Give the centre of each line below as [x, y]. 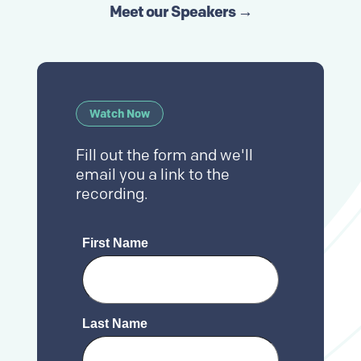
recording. [112, 194]
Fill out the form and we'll [164, 155]
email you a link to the [153, 174]
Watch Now [120, 114]
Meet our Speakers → [180, 11]
